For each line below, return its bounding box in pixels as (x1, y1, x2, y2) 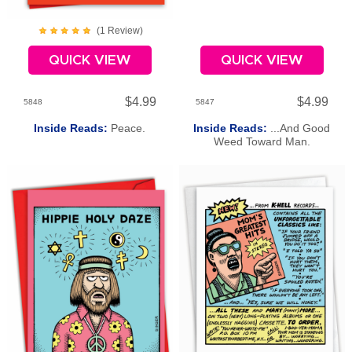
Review (104, 25, 140, 37)
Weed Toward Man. (213, 134, 310, 148)
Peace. (111, 121, 146, 134)
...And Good (270, 121, 331, 134)
